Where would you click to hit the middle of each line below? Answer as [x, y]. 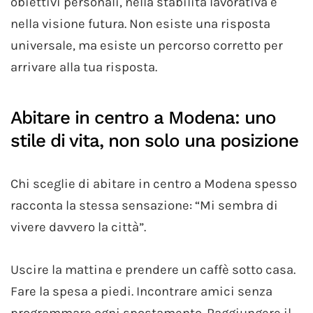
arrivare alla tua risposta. [84, 67]
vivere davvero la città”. [78, 227]
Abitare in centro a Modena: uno [143, 118]
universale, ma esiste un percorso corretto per [147, 46]
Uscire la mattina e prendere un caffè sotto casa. [153, 270]
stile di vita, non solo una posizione [154, 141]
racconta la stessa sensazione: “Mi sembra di [144, 206]
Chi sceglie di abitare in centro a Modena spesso [154, 184]
